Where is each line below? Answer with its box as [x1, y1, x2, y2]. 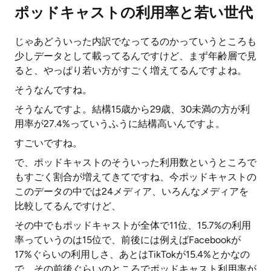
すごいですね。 [15, 137, 82, 149]
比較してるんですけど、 [15, 200, 121, 212]
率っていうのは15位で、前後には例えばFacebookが [15, 234, 241, 246]
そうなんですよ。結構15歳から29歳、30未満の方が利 [15, 103, 250, 115]
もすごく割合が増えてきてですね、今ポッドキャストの [15, 171, 256, 183]
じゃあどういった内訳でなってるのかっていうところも [15, 36, 256, 47]
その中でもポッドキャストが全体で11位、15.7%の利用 [15, 220, 251, 231]
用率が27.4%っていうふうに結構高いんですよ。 [15, 118, 225, 129]
